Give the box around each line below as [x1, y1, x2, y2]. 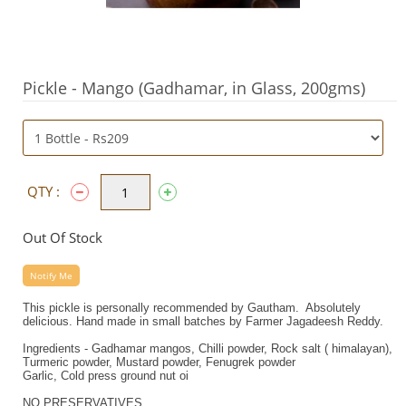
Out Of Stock [23, 228, 102, 246]
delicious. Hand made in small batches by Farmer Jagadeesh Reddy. [23, 314, 383, 328]
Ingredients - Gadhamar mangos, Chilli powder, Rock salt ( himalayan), [23, 342, 392, 355]
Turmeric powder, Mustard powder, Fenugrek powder [23, 355, 299, 369]
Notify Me [30, 269, 72, 282]
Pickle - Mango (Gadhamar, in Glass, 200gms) [23, 77, 365, 99]
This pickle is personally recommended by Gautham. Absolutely [23, 301, 361, 314]
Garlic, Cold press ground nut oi [23, 369, 188, 382]
